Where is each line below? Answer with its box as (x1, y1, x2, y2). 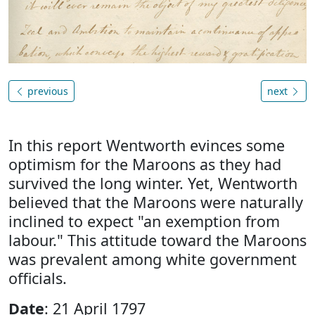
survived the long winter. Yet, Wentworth (8, 172, 297, 193)
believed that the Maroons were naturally (8, 191, 303, 212)
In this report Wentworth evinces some (8, 134, 285, 155)
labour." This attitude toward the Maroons (8, 229, 307, 250)
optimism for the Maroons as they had (8, 153, 281, 174)
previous (25, 84, 68, 98)
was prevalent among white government (8, 248, 297, 269)
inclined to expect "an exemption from (8, 210, 280, 231)
